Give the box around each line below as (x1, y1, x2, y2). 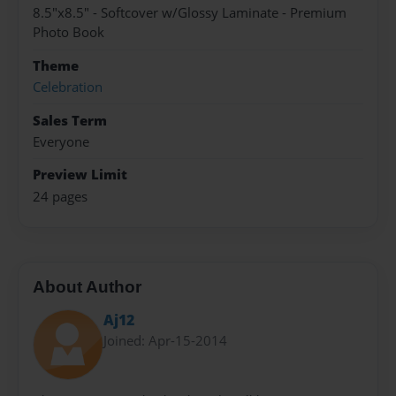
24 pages (33, 187, 88, 206)
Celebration (33, 78, 103, 97)
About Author (33, 278, 141, 297)
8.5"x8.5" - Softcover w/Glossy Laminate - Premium (33, 4, 346, 23)
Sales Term (33, 110, 107, 130)
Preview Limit (33, 165, 127, 185)
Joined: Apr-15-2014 (103, 331, 227, 349)
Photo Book (33, 23, 104, 42)
